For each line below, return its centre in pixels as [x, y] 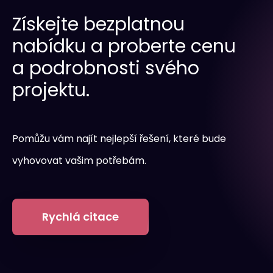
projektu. [51, 90]
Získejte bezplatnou [98, 24]
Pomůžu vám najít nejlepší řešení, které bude [119, 138]
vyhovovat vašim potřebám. [79, 160]
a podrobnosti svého [106, 68]
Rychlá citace [80, 216]
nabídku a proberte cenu [124, 46]
